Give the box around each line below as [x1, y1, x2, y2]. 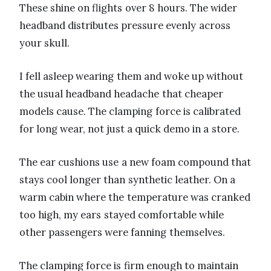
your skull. [19, 36, 70, 50]
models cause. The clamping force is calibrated [19, 105, 241, 119]
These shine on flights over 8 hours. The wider [19, 1, 238, 15]
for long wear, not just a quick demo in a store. [19, 122, 240, 136]
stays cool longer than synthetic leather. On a [19, 173, 236, 187]
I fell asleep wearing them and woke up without [19, 70, 244, 83]
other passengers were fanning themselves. [19, 226, 225, 240]
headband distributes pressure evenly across [19, 19, 230, 33]
